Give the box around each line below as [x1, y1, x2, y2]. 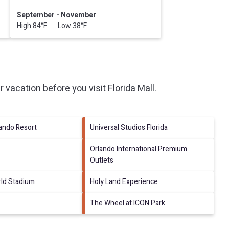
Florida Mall [108, 81, 154, 96]
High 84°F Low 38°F [16, 20, 87, 31]
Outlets [90, 154, 114, 166]
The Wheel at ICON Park [90, 197, 166, 209]
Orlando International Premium [90, 143, 188, 154]
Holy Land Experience [90, 176, 158, 187]
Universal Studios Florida [90, 122, 168, 133]
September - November [16, 9, 96, 20]
